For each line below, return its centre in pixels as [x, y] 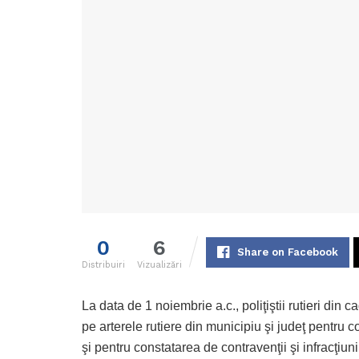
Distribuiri [103, 265]
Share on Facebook [287, 252]
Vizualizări [159, 265]
